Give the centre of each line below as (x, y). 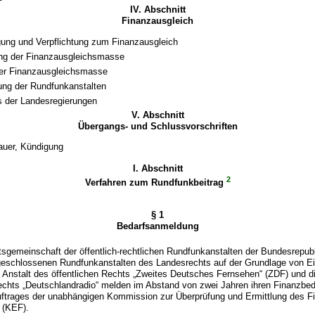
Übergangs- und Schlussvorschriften (157, 126)
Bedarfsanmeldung (157, 226)
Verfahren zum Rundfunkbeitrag (155, 183)
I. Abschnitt (157, 168)
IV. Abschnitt (157, 10)
